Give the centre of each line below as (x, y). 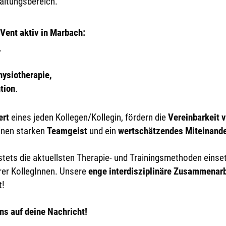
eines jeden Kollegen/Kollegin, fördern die (89, 118)
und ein (103, 131)
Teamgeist (67, 131)
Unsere (73, 172)
